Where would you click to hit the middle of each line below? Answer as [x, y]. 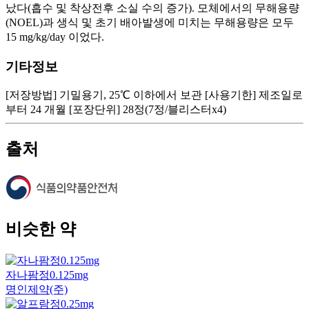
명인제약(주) [37, 289]
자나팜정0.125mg [47, 275]
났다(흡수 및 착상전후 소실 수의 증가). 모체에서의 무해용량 [152, 8]
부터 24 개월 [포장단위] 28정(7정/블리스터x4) [116, 110]
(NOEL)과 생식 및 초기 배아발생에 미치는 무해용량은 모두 [150, 22]
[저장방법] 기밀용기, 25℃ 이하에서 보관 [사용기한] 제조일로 [154, 95]
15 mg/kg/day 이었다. [55, 37]
